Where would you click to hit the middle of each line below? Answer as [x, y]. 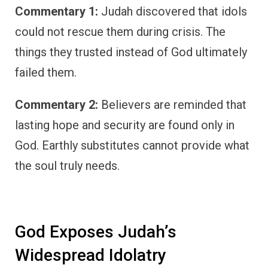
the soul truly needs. [67, 165]
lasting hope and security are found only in [125, 125]
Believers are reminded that [172, 104]
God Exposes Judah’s [96, 232]
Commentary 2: [57, 104]
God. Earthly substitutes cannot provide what [132, 145]
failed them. [46, 72]
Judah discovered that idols [173, 11]
